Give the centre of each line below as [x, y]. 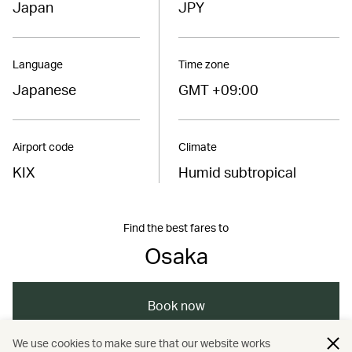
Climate [197, 146]
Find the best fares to [176, 227]
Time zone [203, 64]
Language [38, 64]
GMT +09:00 [218, 89]
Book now [176, 305]
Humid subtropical [237, 171]
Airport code [43, 146]
